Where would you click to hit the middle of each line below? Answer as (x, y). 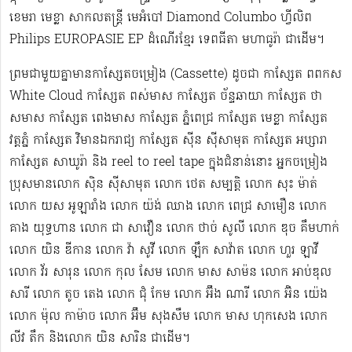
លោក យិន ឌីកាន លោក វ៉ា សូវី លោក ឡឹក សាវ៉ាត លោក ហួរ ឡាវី (164, 251)
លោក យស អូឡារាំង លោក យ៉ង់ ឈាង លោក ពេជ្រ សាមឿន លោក (168, 207)
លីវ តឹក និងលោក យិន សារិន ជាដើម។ (100, 339)
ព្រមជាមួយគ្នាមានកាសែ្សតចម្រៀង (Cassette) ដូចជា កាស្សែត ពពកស (176, 75)
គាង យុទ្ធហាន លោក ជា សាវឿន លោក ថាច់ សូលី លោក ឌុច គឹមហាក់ (174, 229)
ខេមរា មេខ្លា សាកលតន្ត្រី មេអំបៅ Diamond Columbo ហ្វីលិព (161, 18)
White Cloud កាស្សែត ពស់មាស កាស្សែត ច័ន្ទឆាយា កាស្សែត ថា (166, 97)
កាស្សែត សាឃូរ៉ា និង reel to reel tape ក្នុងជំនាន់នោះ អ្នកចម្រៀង (169, 163)
